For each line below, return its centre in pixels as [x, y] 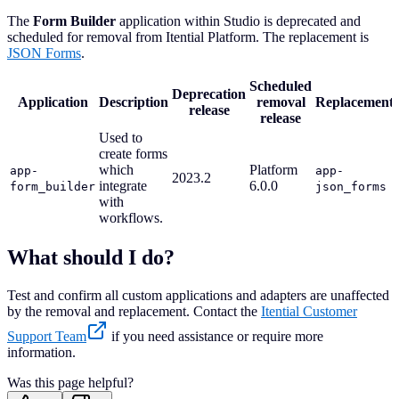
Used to [121, 137]
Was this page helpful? [70, 383]
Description [134, 102]
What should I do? [91, 258]
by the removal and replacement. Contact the [134, 312]
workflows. [131, 217]
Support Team [47, 337]
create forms [133, 153]
